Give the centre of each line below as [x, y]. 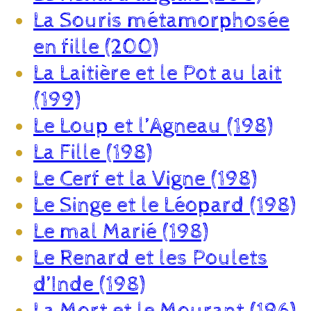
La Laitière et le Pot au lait [158, 73]
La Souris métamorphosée [161, 20]
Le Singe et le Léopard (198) [165, 205]
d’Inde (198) [89, 284]
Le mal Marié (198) [121, 232]
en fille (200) [96, 47]
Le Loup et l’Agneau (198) [153, 126]
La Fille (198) [93, 152]
